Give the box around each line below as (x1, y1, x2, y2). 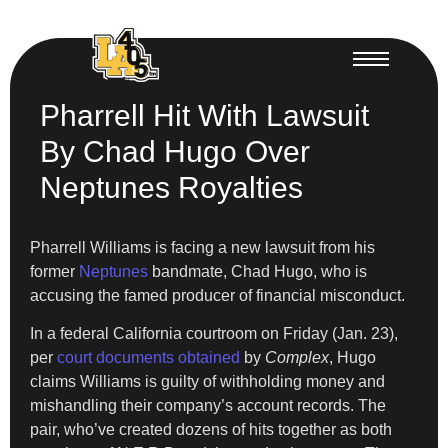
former (30, 262, 79, 280)
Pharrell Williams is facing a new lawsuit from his (30, 238, 375, 256)
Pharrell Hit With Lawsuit (40, 98, 369, 132)
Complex (265, 348, 329, 366)
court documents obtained (57, 348, 240, 366)
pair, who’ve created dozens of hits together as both (30, 420, 392, 438)
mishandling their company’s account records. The (30, 396, 386, 414)
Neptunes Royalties (40, 170, 303, 204)
